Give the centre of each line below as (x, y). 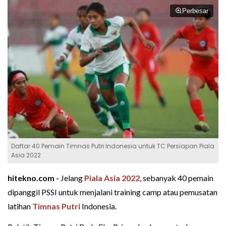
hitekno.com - (34, 178)
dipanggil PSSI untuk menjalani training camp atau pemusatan (112, 192)
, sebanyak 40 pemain (177, 178)
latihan (20, 206)
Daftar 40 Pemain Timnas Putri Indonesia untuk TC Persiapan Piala (113, 146)
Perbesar (195, 11)
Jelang (72, 178)
